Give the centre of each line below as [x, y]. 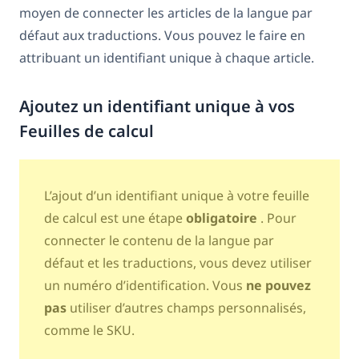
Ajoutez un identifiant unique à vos [157, 106]
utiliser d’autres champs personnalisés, [186, 307]
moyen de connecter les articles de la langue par [166, 12]
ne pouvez [278, 285]
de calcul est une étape [115, 218]
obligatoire [223, 218]
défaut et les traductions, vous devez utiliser [177, 262]
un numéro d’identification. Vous [145, 285]
